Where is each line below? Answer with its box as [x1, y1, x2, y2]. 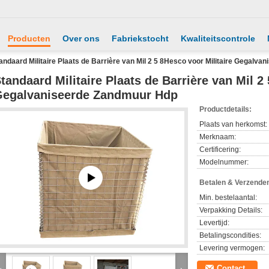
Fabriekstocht [112, 34, 169, 43]
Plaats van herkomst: [199, 120, 267, 128]
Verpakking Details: [199, 206, 262, 214]
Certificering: [199, 145, 241, 154]
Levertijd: [199, 219, 229, 227]
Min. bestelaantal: [199, 193, 257, 202]
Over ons [62, 34, 100, 43]
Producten [8, 34, 50, 43]
